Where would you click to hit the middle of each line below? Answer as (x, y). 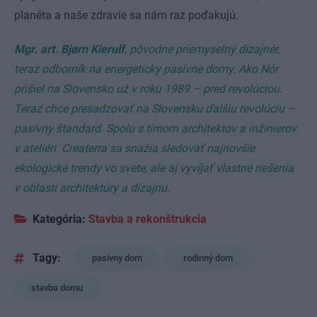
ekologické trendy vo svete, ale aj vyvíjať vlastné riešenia (154, 168)
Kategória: (59, 219)
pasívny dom (117, 258)
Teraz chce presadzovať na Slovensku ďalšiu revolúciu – (155, 108)
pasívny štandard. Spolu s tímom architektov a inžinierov (155, 128)
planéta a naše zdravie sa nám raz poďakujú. (131, 15)
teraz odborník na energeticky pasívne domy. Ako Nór (146, 69)
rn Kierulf (101, 49)
